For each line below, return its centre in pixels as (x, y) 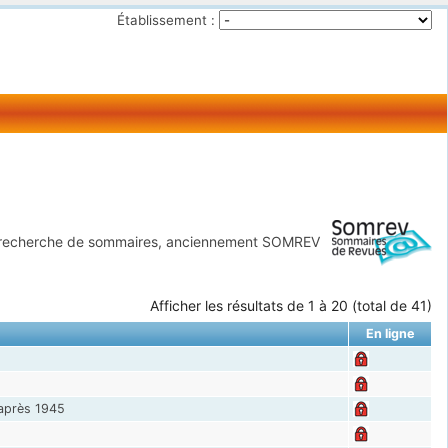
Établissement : (165, 20)
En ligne (390, 333)
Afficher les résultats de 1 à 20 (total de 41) (291, 305)
